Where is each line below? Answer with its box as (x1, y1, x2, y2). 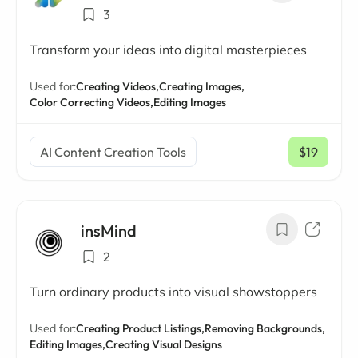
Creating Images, (159, 79, 245, 93)
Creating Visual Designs (105, 337, 222, 352)
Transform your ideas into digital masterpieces (30, 42, 307, 58)
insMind (81, 221, 137, 241)
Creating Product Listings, (76, 321, 205, 336)
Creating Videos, (76, 79, 159, 93)
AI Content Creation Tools (40, 144, 186, 160)
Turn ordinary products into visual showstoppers (30, 284, 317, 300)
